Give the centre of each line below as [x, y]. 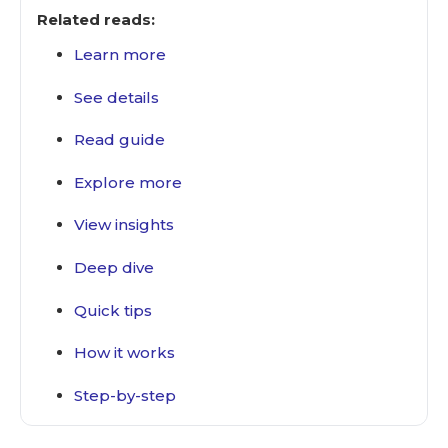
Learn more [120, 54]
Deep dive [114, 267]
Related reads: [96, 19]
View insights [124, 225]
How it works [124, 353]
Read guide [119, 140]
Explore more [128, 182]
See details [116, 97]
